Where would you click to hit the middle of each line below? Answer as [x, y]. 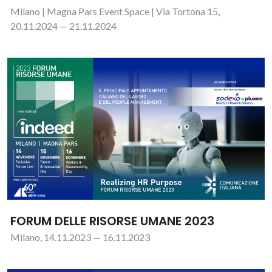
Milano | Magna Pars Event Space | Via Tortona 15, [115, 11]
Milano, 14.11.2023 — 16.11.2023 [80, 237]
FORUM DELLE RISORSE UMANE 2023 [112, 221]
